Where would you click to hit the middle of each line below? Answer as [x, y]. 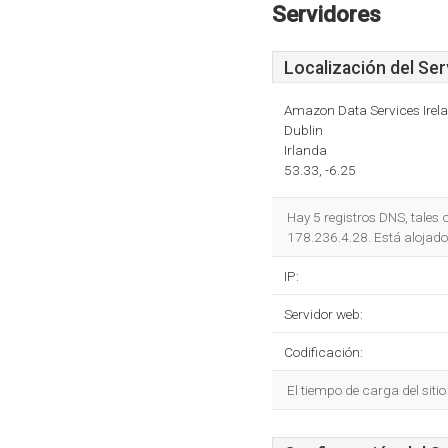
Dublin [303, 130]
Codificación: [323, 352]
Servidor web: [323, 314]
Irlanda [305, 150]
